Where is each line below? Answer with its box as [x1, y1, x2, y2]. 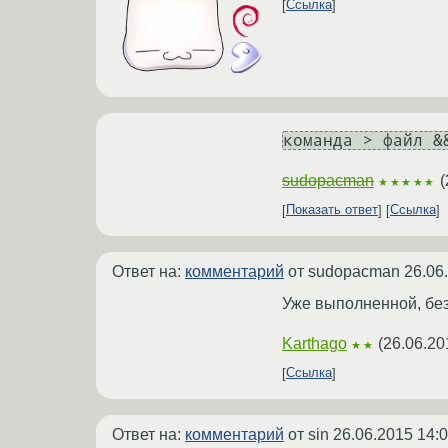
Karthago [282, 334, 347, 352]
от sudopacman [284, 262, 404, 280]
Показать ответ [286, 202, 378, 218]
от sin [284, 425, 333, 443]
